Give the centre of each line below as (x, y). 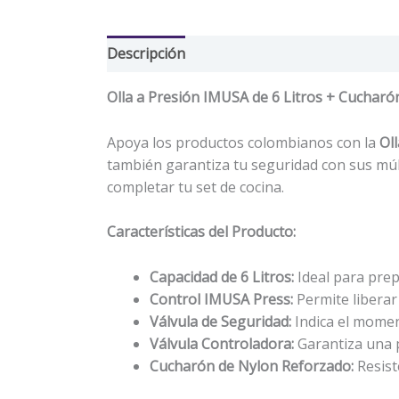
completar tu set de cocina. (195, 187)
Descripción (146, 54)
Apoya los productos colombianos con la (243, 142)
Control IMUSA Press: (221, 299)
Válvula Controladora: (222, 344)
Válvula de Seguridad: (220, 322)
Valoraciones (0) (256, 54)
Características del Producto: (201, 232)
